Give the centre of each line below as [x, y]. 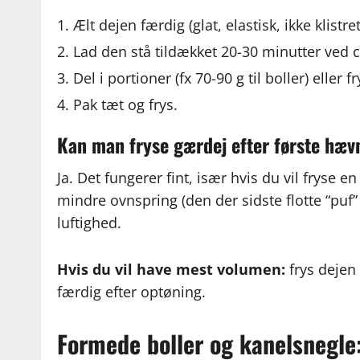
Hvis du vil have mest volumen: [172, 270]
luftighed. [90, 223]
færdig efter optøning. [132, 292]
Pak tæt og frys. [126, 105]
